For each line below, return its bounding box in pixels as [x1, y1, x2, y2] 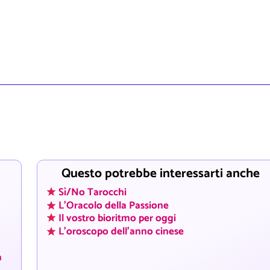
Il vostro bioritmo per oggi [58, 210, 176, 227]
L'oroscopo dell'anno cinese [58, 223, 184, 240]
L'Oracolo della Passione [58, 197, 169, 214]
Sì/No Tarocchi [58, 184, 127, 201]
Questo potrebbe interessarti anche [61, 163, 260, 184]
